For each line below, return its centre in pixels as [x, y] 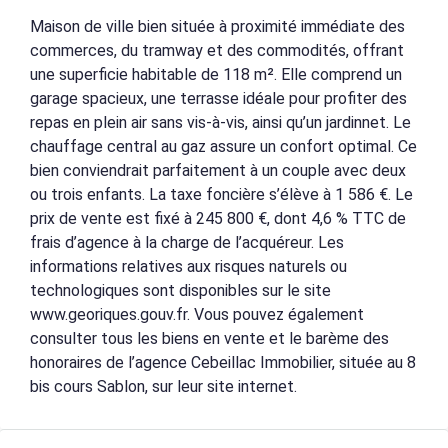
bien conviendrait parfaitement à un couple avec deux [218, 170]
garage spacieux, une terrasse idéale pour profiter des [218, 98]
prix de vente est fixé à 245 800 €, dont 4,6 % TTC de [218, 218]
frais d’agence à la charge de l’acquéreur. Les [187, 242]
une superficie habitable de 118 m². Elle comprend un [216, 74]
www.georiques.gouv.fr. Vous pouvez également [197, 314]
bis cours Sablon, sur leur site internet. [163, 386]
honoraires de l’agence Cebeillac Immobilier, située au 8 [223, 362]
